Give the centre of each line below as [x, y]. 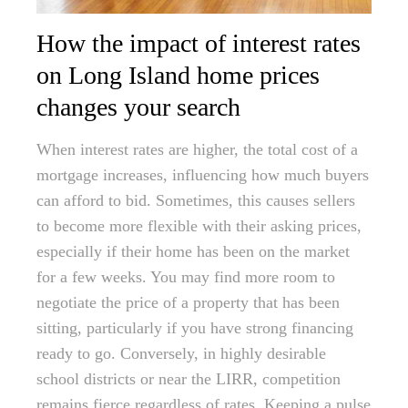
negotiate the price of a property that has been [188, 303]
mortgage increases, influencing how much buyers [203, 175]
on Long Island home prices [178, 76]
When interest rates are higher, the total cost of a [197, 150]
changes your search [138, 107]
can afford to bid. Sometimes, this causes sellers [196, 201]
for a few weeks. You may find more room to [186, 277]
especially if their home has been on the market [193, 252]
